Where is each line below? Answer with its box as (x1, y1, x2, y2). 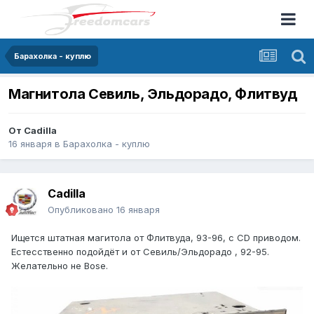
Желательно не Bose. (11, 260, 108, 272)
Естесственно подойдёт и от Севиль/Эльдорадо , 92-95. (11, 246, 269, 258)
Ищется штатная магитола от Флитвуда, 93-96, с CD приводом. (11, 232, 301, 244)
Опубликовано (48, 204, 116, 216)
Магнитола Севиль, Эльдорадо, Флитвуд (8, 86, 297, 103)
